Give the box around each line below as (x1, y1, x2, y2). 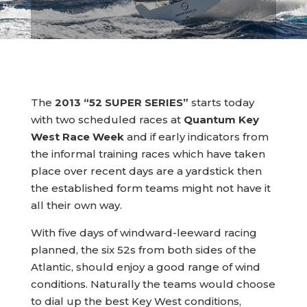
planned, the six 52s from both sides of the (30, 243, 256, 256)
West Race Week (30, 130, 127, 143)
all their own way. (30, 199, 122, 212)
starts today (188, 96, 254, 109)
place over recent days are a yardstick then (30, 164, 262, 177)
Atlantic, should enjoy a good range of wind (30, 260, 260, 273)
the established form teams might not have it (30, 182, 271, 195)
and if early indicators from (126, 130, 269, 143)
